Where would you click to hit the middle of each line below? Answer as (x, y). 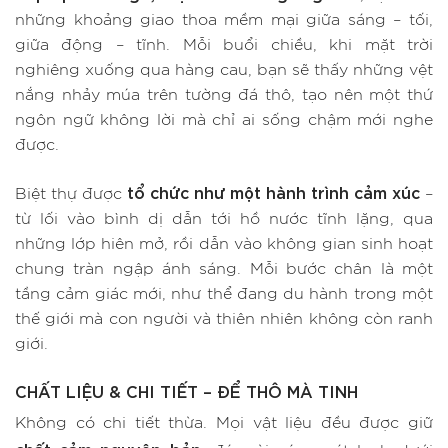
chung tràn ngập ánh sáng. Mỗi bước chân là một (224, 269)
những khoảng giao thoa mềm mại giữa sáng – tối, (224, 20)
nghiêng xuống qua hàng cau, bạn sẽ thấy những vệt (224, 70)
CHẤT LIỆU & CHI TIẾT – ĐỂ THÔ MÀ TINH (186, 390)
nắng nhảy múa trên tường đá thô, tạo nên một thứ (224, 95)
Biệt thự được (71, 194)
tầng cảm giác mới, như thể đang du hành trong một (224, 294)
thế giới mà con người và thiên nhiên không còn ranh (224, 319)
